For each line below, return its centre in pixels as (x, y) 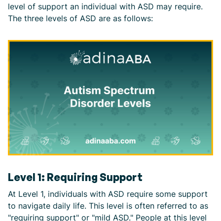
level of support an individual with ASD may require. (105, 6)
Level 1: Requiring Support (75, 177)
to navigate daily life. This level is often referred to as (108, 205)
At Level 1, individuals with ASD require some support (108, 194)
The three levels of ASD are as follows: (80, 18)
